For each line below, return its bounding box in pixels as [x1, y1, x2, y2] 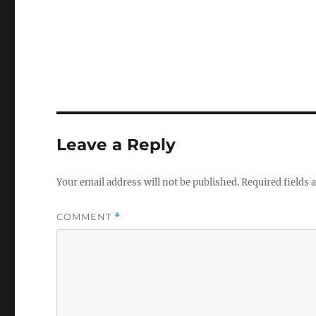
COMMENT [56, 211, 115, 222]
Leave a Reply [56, 135, 176, 154]
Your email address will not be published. [56, 176, 240, 188]
